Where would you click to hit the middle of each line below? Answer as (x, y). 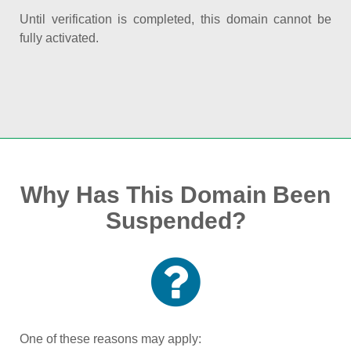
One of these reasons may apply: (110, 339)
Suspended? (175, 221)
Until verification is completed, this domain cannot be (175, 19)
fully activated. (59, 38)
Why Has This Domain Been (175, 195)
